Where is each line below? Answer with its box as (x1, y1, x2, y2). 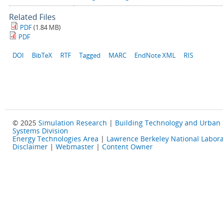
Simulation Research (38, 118, 107, 128)
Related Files (9, 11, 56, 23)
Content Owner (102, 142, 153, 152)
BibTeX (31, 51, 52, 60)
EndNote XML (134, 51, 176, 60)
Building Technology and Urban (115, 118, 221, 128)
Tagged (79, 51, 101, 60)
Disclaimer (12, 142, 48, 152)
